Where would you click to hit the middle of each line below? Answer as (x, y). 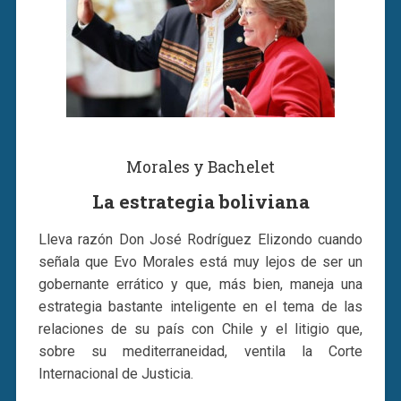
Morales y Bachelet (200, 166)
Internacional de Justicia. (115, 373)
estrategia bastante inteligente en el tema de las (200, 306)
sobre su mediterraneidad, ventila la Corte (200, 351)
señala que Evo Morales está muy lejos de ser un (200, 261)
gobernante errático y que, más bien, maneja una (200, 284)
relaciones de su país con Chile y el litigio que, (200, 328)
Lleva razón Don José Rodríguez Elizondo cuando (200, 239)
